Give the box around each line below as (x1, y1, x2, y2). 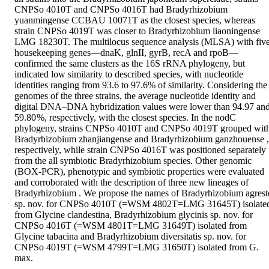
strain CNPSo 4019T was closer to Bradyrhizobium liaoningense (14, 26, 260, 37)
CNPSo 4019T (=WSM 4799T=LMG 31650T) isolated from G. (14, 242, 259, 253)
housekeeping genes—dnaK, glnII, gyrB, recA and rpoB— (14, 47, 238, 58)
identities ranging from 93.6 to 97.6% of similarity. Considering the (14, 80, 267, 91)
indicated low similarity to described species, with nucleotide (14, 69, 243, 80)
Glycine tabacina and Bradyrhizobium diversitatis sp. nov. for (14, 231, 246, 242)
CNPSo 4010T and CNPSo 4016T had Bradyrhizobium (14, 4, 228, 15)
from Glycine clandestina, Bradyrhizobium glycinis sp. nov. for (14, 210, 253, 220)
